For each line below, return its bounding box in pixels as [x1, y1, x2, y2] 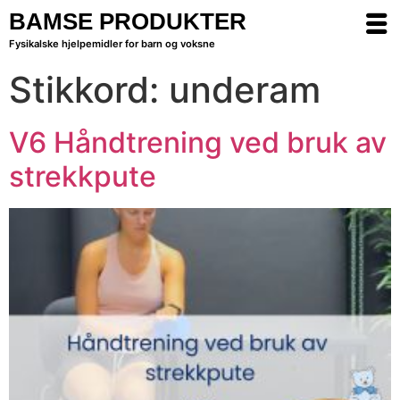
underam [169, 68, 321, 112]
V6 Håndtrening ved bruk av [9, 125, 387, 160]
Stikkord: [9, 68, 169, 112]
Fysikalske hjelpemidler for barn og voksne [9, 37, 215, 50]
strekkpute [9, 159, 156, 194]
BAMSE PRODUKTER [9, 8, 246, 35]
